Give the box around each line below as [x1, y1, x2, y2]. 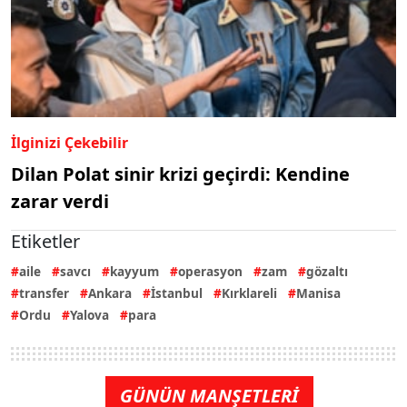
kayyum [110, 262, 159, 280]
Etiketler [11, 228, 80, 253]
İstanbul [151, 283, 203, 302]
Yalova [70, 305, 109, 323]
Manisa [296, 283, 341, 302]
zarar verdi [11, 188, 109, 213]
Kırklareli [222, 283, 277, 302]
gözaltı [306, 262, 348, 280]
